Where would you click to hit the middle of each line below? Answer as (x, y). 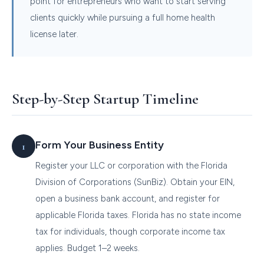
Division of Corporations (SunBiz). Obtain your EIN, (135, 182)
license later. (54, 34)
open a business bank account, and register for (128, 198)
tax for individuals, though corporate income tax (130, 231)
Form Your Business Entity (100, 145)
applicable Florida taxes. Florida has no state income (138, 215)
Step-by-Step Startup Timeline (105, 98)
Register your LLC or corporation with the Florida (131, 165)
